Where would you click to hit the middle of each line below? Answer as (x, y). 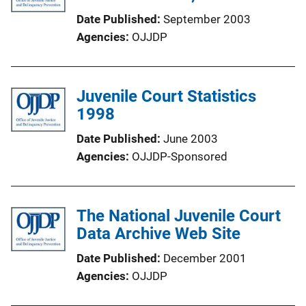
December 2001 (205, 258)
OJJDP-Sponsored (180, 156)
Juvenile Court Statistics (166, 96)
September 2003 (207, 19)
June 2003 (191, 138)
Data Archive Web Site (158, 233)
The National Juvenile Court (179, 215)
